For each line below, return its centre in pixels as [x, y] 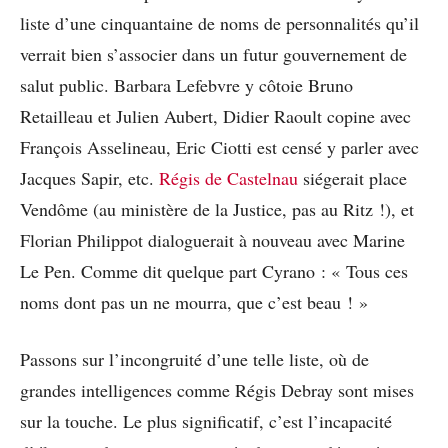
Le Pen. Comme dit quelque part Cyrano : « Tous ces [214, 271]
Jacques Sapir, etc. [89, 178]
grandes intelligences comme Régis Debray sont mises [217, 390]
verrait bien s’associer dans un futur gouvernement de [213, 54]
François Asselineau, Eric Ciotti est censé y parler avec [219, 147]
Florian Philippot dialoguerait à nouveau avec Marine [212, 240]
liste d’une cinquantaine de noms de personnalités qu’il [219, 23]
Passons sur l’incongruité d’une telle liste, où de [194, 359]
